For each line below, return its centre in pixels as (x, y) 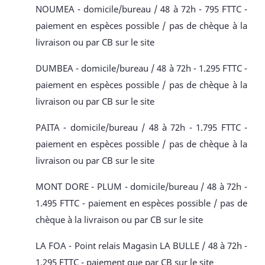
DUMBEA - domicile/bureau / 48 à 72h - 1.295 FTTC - (141, 68)
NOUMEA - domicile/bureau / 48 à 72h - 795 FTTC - (141, 9)
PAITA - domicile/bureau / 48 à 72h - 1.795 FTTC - (141, 127)
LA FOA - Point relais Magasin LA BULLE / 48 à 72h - (141, 245)
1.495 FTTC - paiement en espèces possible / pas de (141, 203)
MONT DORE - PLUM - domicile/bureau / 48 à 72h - (141, 186)
